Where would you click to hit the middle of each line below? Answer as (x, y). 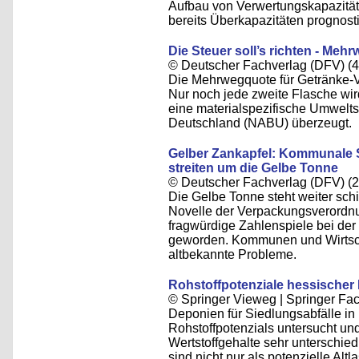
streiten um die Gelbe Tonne (253, 168)
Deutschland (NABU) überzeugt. (260, 123)
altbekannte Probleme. (232, 254)
